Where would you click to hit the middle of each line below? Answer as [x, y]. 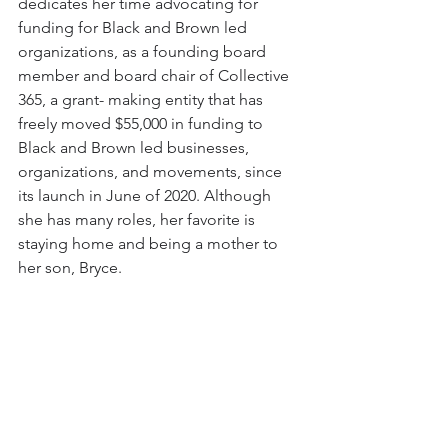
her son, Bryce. [70, 267]
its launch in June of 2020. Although [146, 195]
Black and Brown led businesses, [135, 147]
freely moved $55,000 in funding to [142, 123]
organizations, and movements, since [152, 171]
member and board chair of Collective [155, 75]
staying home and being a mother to [150, 243]
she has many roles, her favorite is [138, 219]
